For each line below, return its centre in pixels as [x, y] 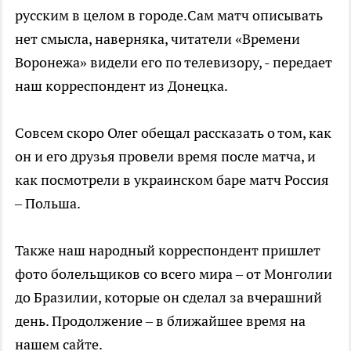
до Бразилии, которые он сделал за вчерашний [168, 297]
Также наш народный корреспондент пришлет [168, 250]
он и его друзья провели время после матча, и [165, 156]
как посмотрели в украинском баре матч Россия [172, 179]
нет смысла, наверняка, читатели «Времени [157, 38]
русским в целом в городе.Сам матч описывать [169, 15]
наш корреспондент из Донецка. [121, 85]
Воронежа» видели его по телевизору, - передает [174, 62]
